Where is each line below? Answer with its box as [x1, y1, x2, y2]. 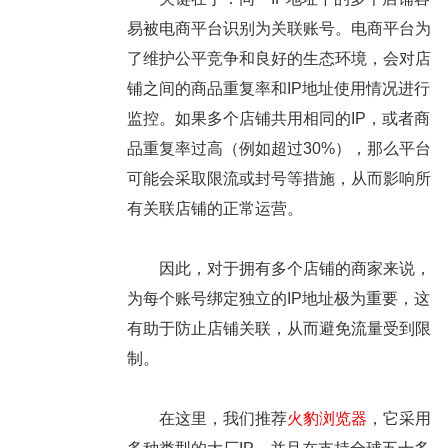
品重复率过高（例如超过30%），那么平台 [126, 140, 431, 158]
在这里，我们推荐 [126, 410, 287, 428]
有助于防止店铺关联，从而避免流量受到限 [126, 320, 431, 338]
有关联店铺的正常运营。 [126, 200, 303, 218]
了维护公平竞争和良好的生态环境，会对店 [126, 50, 431, 68]
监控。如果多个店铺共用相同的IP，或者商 [126, 110, 430, 128]
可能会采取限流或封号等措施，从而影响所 [126, 170, 431, 188]
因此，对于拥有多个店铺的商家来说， [126, 260, 431, 278]
